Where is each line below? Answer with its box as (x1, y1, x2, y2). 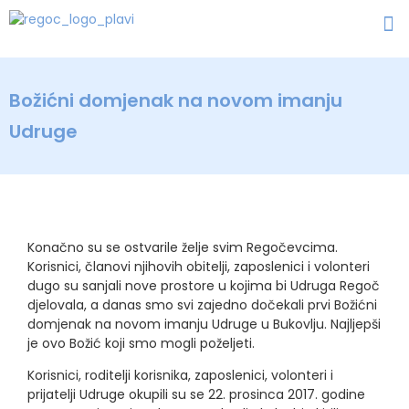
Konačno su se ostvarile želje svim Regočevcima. (27, 238, 338, 257)
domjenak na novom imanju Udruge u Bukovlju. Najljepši (27, 315, 381, 333)
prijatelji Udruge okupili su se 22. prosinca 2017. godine (27, 385, 365, 404)
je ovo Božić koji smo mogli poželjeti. (27, 334, 255, 352)
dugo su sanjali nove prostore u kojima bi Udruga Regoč (27, 277, 380, 295)
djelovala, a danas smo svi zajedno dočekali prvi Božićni (27, 296, 377, 314)
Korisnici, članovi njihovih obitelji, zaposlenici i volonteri (27, 257, 370, 276)
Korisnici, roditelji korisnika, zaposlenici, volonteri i (27, 366, 333, 385)
